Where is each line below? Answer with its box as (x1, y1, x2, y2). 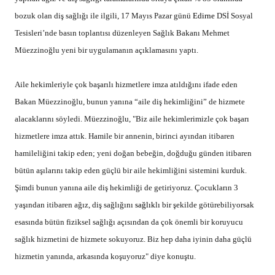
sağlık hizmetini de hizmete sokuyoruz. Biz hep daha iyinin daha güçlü (15, 234, 252, 244)
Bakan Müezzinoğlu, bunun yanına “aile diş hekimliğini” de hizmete (15, 97, 245, 107)
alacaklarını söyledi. (15, 114, 82, 124)
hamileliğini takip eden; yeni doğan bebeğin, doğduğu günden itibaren (15, 149, 252, 158)
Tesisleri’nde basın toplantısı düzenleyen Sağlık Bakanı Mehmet (15, 28, 230, 38)
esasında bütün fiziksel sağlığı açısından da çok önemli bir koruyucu (15, 217, 243, 227)
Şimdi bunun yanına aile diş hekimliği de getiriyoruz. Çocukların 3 (15, 183, 238, 193)
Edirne (193, 11, 215, 21)
